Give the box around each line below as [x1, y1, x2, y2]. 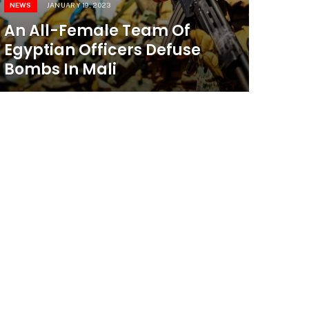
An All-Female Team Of [3, 20, 190, 42]
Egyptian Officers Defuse [3, 39, 201, 61]
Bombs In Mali [3, 59, 117, 81]
